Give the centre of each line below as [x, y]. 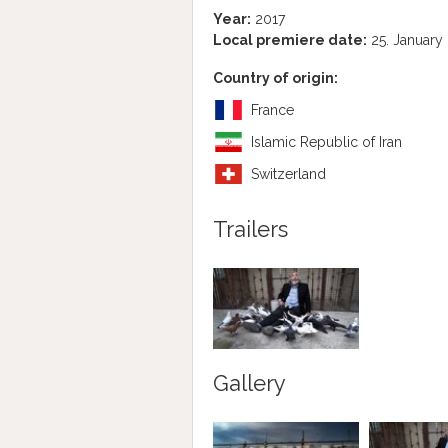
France [272, 110]
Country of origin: [275, 78]
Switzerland [288, 174]
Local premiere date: [290, 40]
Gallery [249, 383]
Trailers [250, 229]
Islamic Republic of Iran [326, 142]
